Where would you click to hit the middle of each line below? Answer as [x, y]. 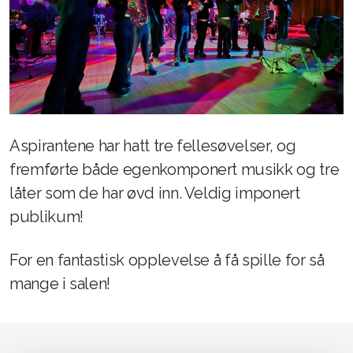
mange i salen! [60, 283]
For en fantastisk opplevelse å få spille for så [167, 260]
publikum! [46, 216]
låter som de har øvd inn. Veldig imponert [155, 193]
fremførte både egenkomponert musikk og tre [175, 169]
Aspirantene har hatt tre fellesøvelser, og [153, 145]
